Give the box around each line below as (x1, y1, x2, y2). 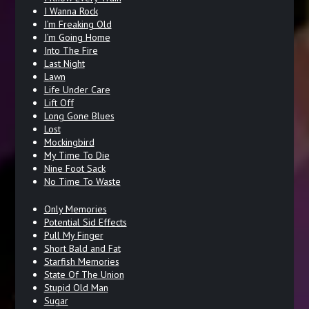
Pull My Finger (43, 228, 103, 241)
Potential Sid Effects (43, 215, 127, 228)
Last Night (43, 57, 85, 70)
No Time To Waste (43, 175, 121, 188)
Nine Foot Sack (43, 161, 106, 175)
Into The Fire (43, 43, 98, 57)
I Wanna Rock (43, 4, 98, 17)
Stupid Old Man (43, 281, 108, 294)
